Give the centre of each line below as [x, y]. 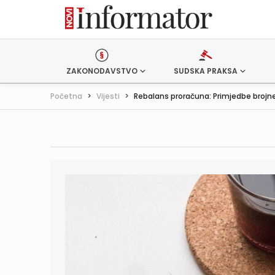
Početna [66, 96]
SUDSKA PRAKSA [205, 71]
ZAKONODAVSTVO [102, 71]
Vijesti [108, 96]
